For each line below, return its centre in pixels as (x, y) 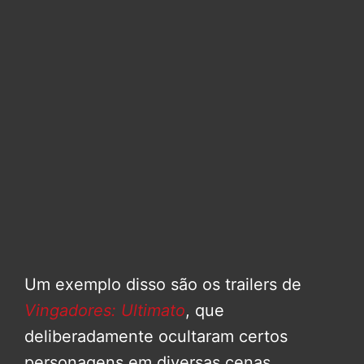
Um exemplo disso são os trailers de (163, 284)
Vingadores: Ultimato (105, 310)
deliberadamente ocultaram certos (156, 336)
